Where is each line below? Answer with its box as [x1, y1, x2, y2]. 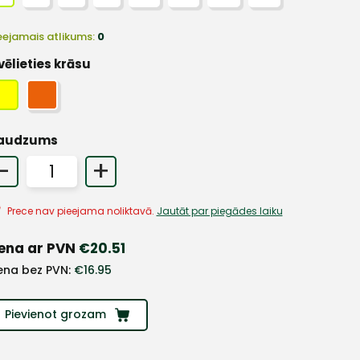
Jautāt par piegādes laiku [156, 203, 283, 218]
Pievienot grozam [4, 306, 106, 323]
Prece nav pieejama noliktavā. [4, 203, 157, 218]
